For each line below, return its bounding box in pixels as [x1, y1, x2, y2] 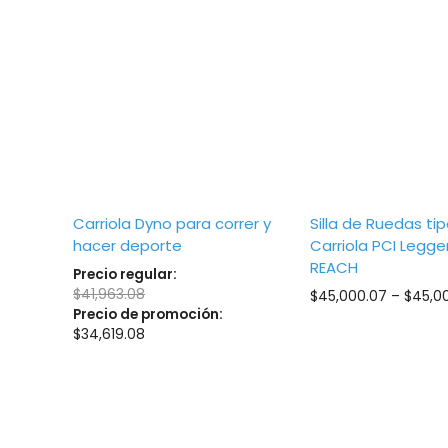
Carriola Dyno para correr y [73, 213, 272, 234]
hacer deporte [73, 235, 183, 256]
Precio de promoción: [73, 304, 224, 324]
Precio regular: [73, 264, 178, 284]
